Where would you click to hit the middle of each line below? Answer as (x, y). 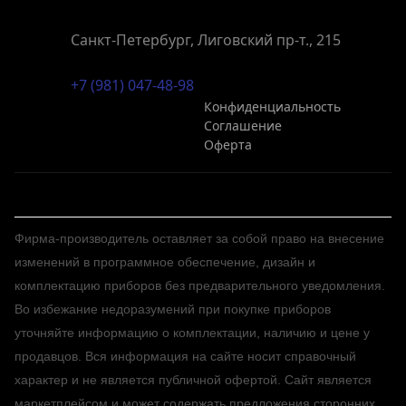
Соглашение (243, 126)
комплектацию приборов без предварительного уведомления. (200, 285)
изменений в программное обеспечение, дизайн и (165, 262)
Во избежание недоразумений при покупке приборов (173, 309)
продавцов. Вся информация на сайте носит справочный (185, 356)
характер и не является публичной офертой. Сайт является (193, 380)
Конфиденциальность (272, 106)
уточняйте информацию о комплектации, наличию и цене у (192, 333)
